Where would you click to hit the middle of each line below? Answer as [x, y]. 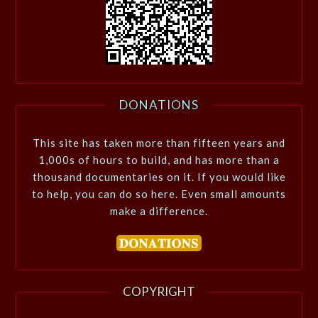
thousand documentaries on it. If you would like [159, 176]
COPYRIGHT [159, 292]
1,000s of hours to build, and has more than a [159, 159]
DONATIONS [159, 104]
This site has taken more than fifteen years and [159, 142]
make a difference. [159, 210]
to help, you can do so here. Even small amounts [159, 193]
